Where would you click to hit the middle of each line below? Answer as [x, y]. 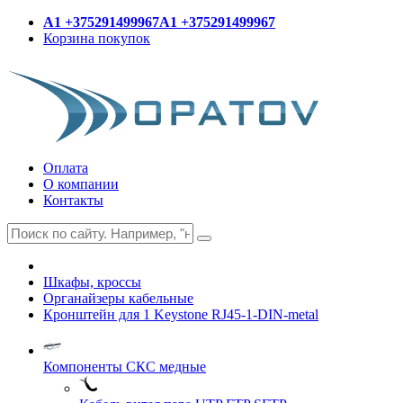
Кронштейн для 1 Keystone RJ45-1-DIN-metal [181, 314]
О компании [81, 184]
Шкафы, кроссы [92, 282]
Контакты [73, 200]
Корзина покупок [97, 38]
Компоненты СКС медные [125, 367]
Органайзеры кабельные [118, 298]
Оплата [66, 168]
